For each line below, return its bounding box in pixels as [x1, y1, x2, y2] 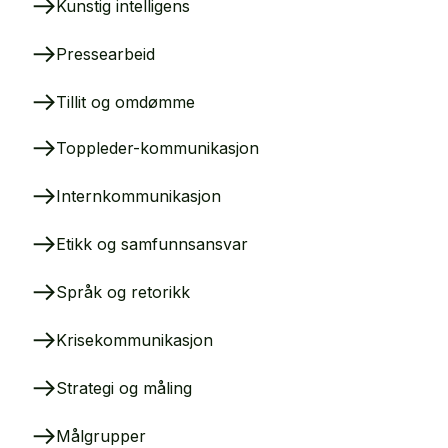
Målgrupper [56, 425, 146, 446]
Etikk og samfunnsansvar [56, 233, 248, 254]
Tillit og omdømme [56, 91, 195, 112]
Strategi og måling [56, 377, 192, 398]
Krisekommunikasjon [56, 329, 213, 350]
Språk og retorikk [56, 281, 190, 302]
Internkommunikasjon [56, 185, 221, 206]
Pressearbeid [56, 43, 155, 64]
